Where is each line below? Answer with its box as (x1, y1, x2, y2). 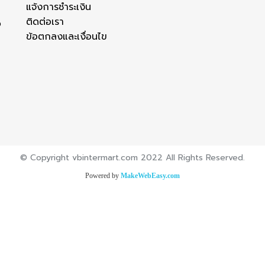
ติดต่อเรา (26, 15, 64, 29)
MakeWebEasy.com (121, 172, 180, 180)
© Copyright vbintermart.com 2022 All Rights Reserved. (20, 151, 245, 164)
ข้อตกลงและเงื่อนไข (26, 30, 107, 44)
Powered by (85, 172, 121, 180)
